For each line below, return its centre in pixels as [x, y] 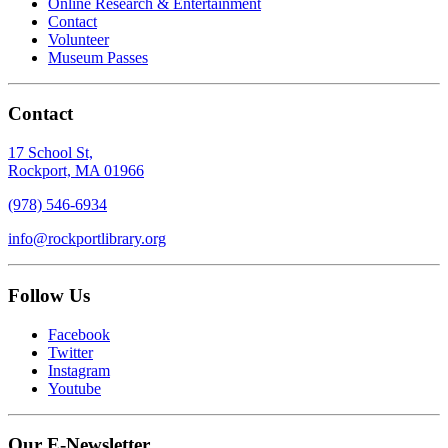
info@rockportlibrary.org [87, 239]
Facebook [79, 334]
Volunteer [78, 39]
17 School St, [50, 153]
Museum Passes [98, 57]
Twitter [70, 352]
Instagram [79, 370]
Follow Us [49, 295]
